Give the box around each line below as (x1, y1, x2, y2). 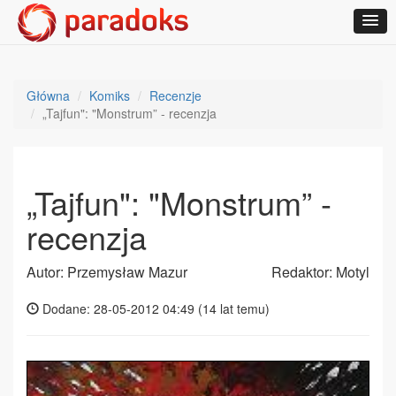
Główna (27, 87, 70, 104)
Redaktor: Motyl (271, 262, 369, 282)
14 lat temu (202, 300, 265, 317)
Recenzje (149, 87, 202, 104)
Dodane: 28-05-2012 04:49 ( (39, 300, 202, 317)
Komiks (89, 87, 130, 104)
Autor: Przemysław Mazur (27, 262, 187, 282)
